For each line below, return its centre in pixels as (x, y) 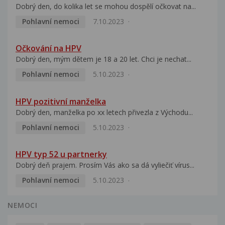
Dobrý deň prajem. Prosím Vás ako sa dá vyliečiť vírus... (105, 165)
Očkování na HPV (48, 48)
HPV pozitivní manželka (61, 101)
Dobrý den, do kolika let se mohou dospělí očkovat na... (106, 6)
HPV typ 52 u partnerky (61, 154)
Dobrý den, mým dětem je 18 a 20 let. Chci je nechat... (103, 59)
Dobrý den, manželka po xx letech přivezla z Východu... (104, 112)
